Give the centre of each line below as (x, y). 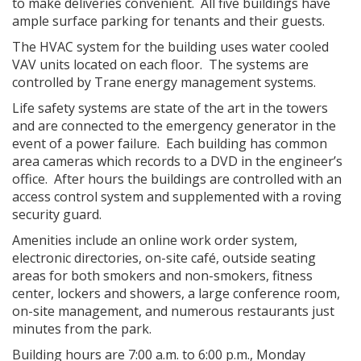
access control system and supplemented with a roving (177, 197)
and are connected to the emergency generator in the (174, 126)
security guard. (58, 214)
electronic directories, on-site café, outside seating (164, 258)
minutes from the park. (82, 329)
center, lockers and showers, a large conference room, (176, 293)
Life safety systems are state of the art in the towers (170, 108)
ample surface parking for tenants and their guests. (168, 21)
